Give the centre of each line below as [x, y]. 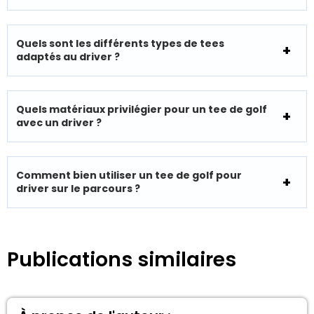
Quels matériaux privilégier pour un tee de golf [142, 109]
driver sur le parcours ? [78, 188]
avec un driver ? [59, 122]
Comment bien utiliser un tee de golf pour [129, 175]
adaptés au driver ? [68, 56]
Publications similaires [122, 259]
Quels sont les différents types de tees [120, 43]
